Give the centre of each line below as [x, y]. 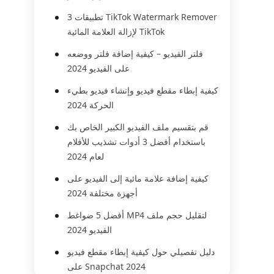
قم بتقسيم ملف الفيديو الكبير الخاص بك [138, 127]
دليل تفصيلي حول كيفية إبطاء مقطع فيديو [141, 252]
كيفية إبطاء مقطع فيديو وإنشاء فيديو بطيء [143, 90]
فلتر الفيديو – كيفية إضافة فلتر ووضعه [135, 54]
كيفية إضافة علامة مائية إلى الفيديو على [138, 178]
